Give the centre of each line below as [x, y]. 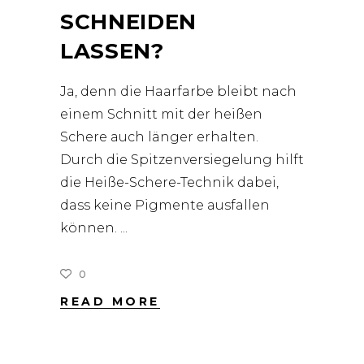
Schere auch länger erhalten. [159, 137]
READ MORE [110, 302]
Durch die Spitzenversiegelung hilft [182, 160]
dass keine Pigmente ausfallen [165, 205]
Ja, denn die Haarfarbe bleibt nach [178, 91]
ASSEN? [112, 51]
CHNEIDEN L [128, 22]
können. [90, 228]
